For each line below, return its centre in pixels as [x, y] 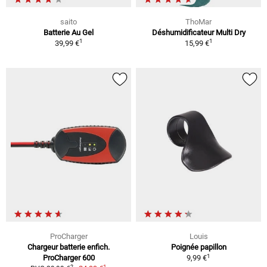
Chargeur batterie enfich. [69, 247]
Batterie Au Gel [69, 32]
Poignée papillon [198, 247]
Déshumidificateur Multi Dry [198, 32]
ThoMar [198, 21]
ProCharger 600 [69, 258]
